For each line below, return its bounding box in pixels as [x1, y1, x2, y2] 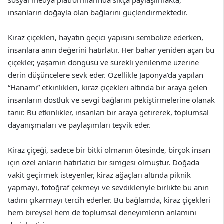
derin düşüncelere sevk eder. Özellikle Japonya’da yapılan [8, 70, 203, 80]
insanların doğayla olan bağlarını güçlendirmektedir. [8, 7, 187, 17]
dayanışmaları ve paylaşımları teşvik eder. [8, 120, 151, 130]
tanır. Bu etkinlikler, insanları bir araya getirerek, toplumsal [8, 107, 209, 117]
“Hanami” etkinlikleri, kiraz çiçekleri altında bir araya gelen [8, 82, 207, 92]
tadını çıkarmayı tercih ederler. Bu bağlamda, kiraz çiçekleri [8, 195, 210, 205]
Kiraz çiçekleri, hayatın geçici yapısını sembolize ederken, [8, 32, 203, 42]
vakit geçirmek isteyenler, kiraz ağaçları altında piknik [8, 170, 191, 180]
